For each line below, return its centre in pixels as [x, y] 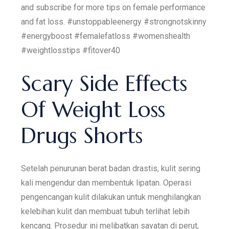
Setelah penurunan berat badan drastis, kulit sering [111, 168]
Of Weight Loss [93, 109]
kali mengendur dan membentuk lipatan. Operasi [106, 182]
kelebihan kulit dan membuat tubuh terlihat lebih [106, 211]
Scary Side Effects [104, 83]
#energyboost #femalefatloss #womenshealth [106, 36]
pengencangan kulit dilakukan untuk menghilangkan [111, 197]
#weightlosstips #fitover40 [71, 50]
